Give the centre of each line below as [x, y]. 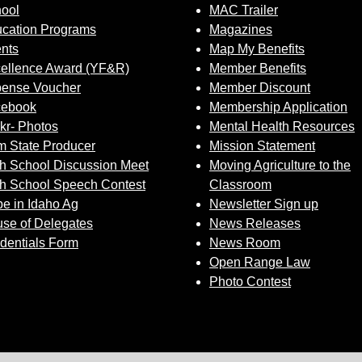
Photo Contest [250, 282]
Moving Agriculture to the [280, 165]
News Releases [255, 223]
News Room [245, 243]
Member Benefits [258, 68]
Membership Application [278, 107]
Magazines [241, 29]
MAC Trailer [244, 10]
